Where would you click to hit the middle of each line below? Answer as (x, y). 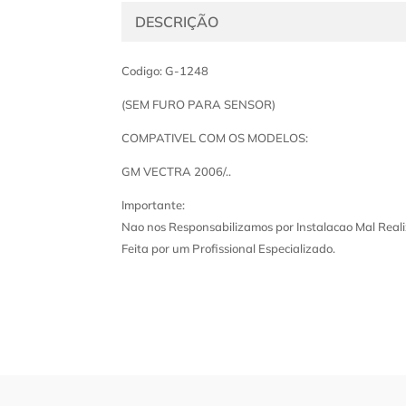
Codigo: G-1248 (165, 71)
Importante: (154, 205)
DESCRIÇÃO (177, 22)
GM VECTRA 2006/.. (177, 171)
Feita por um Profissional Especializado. (229, 248)
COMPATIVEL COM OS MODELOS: (215, 138)
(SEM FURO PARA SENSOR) (199, 104)
